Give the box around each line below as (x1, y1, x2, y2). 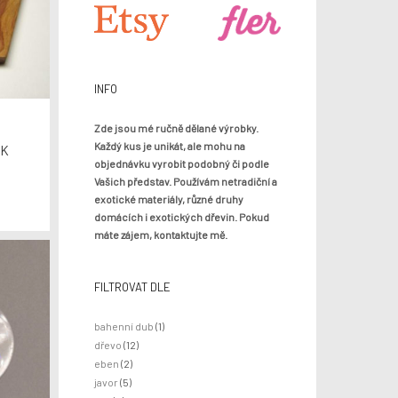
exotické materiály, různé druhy (94, 192, 243, 205)
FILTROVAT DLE (94, 279, 171, 294)
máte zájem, (94, 227, 154, 241)
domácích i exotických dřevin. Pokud (94, 210, 269, 223)
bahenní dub (94, 319, 154, 332)
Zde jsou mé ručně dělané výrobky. (94, 121, 259, 134)
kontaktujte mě (154, 227, 225, 241)
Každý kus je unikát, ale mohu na (94, 139, 245, 152)
